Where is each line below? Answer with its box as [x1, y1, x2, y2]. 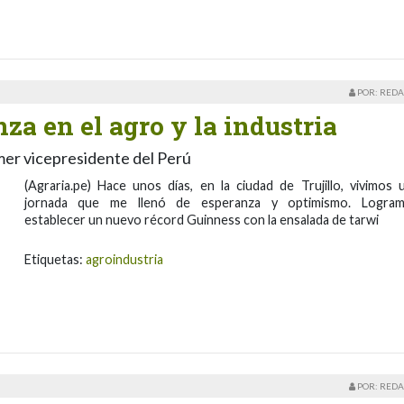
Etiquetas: [23, 252, 86, 268]
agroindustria [85, 252, 163, 268]
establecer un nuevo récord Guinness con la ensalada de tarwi [23, 212, 379, 228]
